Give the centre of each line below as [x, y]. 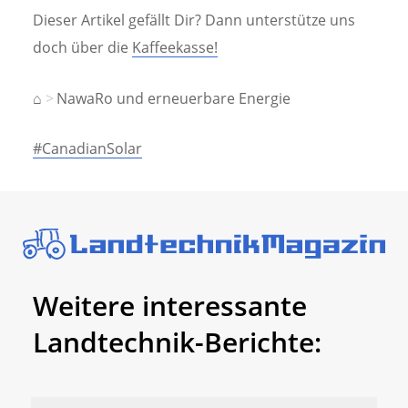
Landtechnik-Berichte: [177, 342]
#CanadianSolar [87, 148]
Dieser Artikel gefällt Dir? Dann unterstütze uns [194, 20]
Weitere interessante [170, 306]
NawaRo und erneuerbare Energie [173, 98]
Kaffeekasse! [175, 48]
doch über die [82, 48]
